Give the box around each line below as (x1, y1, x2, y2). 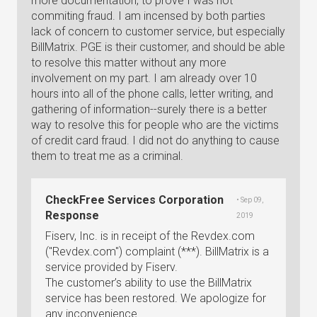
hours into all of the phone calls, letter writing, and (31, 87, 273, 100)
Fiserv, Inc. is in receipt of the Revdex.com (45, 229, 255, 243)
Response (45, 209, 99, 222)
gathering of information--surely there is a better (31, 103, 267, 116)
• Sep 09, (236, 196, 263, 204)
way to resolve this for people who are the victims (31, 118, 279, 132)
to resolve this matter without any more (31, 56, 226, 69)
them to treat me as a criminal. (31, 149, 183, 163)
